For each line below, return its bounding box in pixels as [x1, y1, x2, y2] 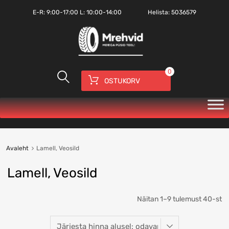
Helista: [148, 8, 172, 16]
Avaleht [6, 144, 29, 152]
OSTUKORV [104, 76, 140, 85]
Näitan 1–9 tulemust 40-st [137, 194, 222, 203]
